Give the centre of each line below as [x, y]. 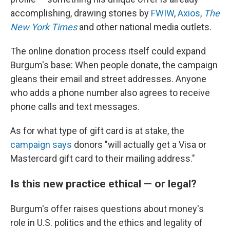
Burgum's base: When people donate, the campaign [114, 65]
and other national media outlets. [144, 27]
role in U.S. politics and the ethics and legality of [107, 223]
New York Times [44, 27]
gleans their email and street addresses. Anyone [108, 79]
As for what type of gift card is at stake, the [97, 131]
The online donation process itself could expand [108, 51]
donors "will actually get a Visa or [139, 145]
